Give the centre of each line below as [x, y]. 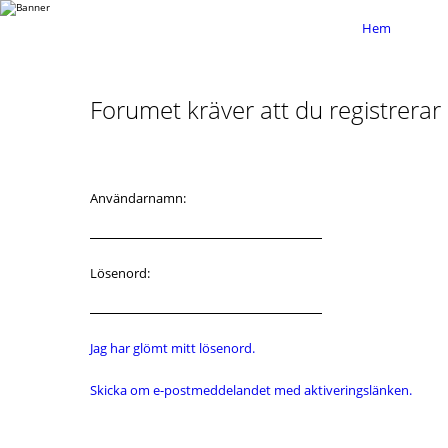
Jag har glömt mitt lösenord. [172, 348]
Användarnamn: [138, 198]
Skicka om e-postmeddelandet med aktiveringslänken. [251, 390]
